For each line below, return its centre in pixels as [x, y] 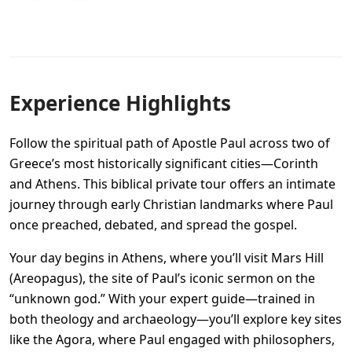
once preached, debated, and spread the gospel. [153, 225]
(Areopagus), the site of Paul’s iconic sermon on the [162, 278]
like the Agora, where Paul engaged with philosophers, [172, 339]
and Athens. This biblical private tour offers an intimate [172, 184]
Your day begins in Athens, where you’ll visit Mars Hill [167, 258]
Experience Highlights [120, 103]
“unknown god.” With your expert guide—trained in [162, 299]
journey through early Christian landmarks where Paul [171, 204]
